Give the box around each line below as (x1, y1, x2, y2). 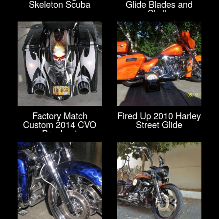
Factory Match (32, 109, 88, 122)
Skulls (147, 6, 171, 20)
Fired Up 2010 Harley (117, 109, 201, 122)
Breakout (42, 126, 78, 139)
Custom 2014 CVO (23, 117, 97, 131)
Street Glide (136, 117, 183, 131)
